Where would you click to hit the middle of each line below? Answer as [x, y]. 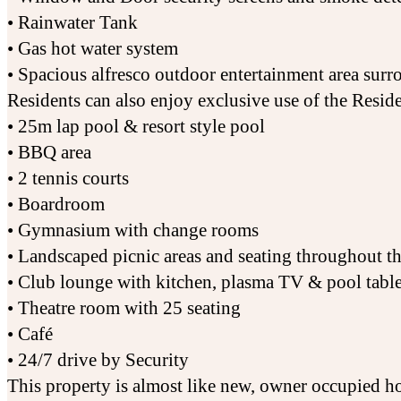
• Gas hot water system [93, 49]
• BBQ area [49, 153]
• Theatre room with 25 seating [124, 308]
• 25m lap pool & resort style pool [136, 127]
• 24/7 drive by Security [98, 360]
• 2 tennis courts [68, 179]
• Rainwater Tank [73, 23]
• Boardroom [56, 205]
